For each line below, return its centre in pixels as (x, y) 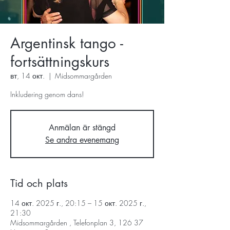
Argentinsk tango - (67, 43)
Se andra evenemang (82, 140)
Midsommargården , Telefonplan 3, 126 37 (77, 223)
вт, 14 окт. (27, 76)
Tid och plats (39, 183)
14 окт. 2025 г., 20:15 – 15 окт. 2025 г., (78, 203)
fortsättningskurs (60, 62)
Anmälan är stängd (82, 128)
